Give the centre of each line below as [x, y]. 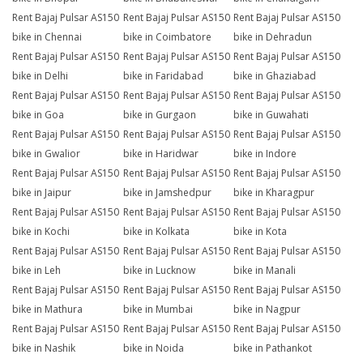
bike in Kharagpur [274, 193]
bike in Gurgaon [159, 115]
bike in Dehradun [273, 37]
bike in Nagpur [267, 310]
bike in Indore [265, 154]
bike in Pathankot [273, 348]
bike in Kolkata [156, 232]
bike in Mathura [47, 310]
